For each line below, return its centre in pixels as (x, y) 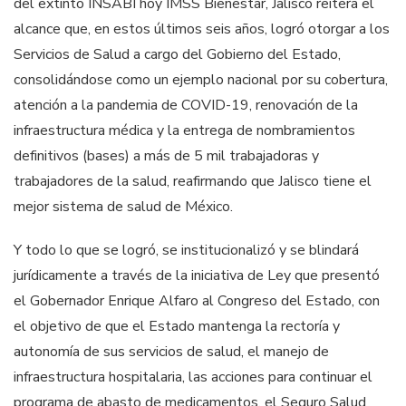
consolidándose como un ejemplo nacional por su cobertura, (201, 79)
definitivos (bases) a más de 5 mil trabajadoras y (166, 155)
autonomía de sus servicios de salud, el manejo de (171, 351)
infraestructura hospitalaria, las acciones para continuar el (193, 377)
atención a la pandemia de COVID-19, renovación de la (186, 105)
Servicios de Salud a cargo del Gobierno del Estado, (177, 54)
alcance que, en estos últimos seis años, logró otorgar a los (202, 29)
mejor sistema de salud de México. (123, 206)
